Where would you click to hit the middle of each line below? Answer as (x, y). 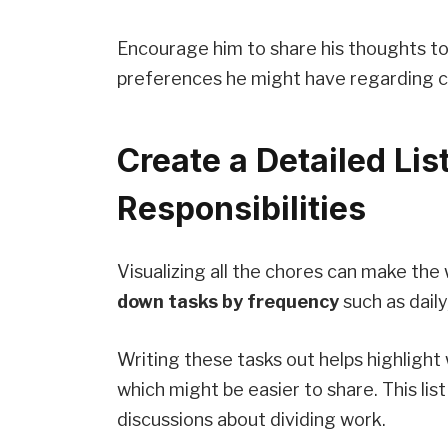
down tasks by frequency (228, 302)
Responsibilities (242, 209)
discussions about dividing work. (252, 420)
